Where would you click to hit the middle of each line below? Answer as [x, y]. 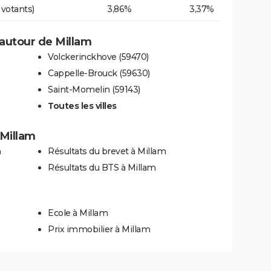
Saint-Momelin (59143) [94, 90]
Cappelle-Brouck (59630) [99, 73]
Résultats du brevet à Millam [107, 152]
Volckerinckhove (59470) [98, 57]
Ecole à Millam [78, 213]
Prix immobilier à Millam [99, 230]
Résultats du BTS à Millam [102, 168]
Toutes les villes [82, 106]
